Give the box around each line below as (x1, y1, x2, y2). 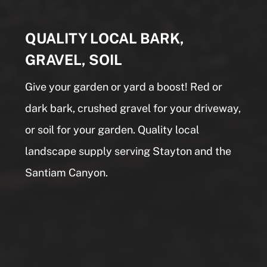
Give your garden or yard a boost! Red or (25, 80, 223, 93)
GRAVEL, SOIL (25, 51, 123, 68)
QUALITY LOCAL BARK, (25, 29, 185, 46)
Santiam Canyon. (25, 166, 108, 179)
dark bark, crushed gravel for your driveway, (25, 101, 241, 114)
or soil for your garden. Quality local (25, 123, 200, 136)
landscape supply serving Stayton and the (25, 144, 232, 157)
